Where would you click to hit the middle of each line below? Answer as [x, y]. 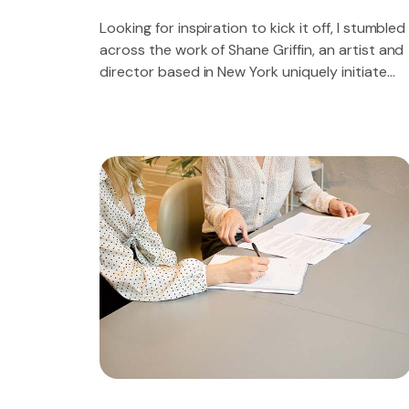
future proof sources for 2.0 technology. [233, 94]
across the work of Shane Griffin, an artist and [252, 50]
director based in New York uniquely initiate [243, 72]
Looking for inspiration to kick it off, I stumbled [253, 28]
